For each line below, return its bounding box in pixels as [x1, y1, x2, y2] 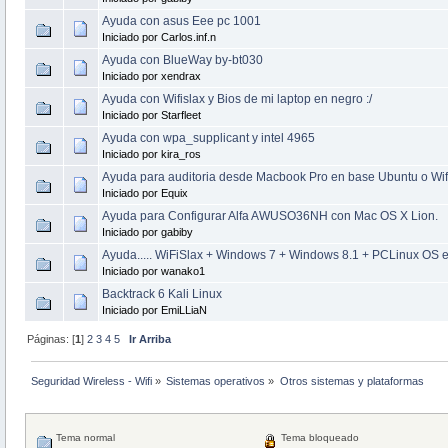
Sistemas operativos [166, 375, 266, 388]
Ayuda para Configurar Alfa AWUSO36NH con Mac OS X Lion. [101, 208, 438, 223]
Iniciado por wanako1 [101, 264, 205, 277]
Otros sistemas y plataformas [279, 375, 424, 388]
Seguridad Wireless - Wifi [31, 375, 153, 388]
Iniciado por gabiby [101, 225, 193, 238]
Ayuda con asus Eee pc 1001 [101, 13, 261, 28]
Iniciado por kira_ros [101, 147, 201, 160]
